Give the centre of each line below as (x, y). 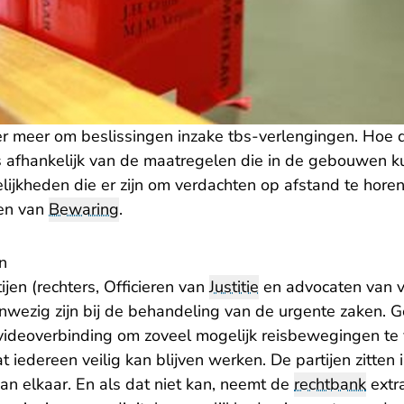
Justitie (234, 287)
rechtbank (330, 385)
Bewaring (84, 210)
